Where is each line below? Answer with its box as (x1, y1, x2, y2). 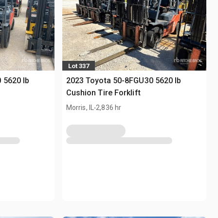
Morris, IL (66, 104, 94, 112)
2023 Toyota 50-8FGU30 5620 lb (66, 76, 182, 86)
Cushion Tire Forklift (66, 88, 141, 98)
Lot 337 (68, 62, 89, 70)
